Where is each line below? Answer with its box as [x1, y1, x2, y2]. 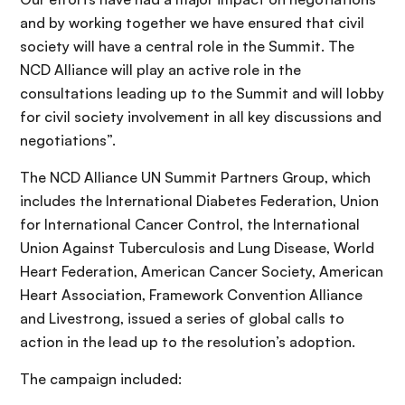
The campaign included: [20, 369, 182, 388]
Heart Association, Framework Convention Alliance [20, 285, 363, 304]
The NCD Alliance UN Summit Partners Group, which [20, 167, 371, 186]
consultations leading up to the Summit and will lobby [20, 83, 384, 102]
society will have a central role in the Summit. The [20, 36, 354, 55]
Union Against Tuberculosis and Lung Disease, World [20, 238, 374, 257]
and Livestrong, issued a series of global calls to [20, 308, 344, 327]
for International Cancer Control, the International [20, 214, 360, 233]
